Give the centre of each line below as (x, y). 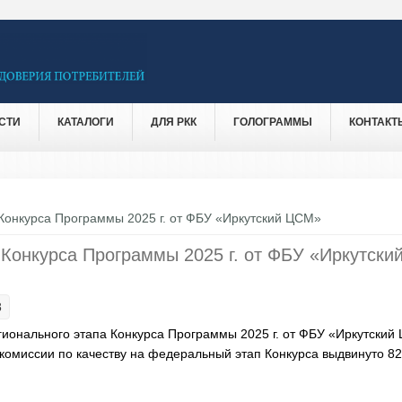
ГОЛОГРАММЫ (273, 122)
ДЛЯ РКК (174, 122)
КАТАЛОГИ (86, 122)
